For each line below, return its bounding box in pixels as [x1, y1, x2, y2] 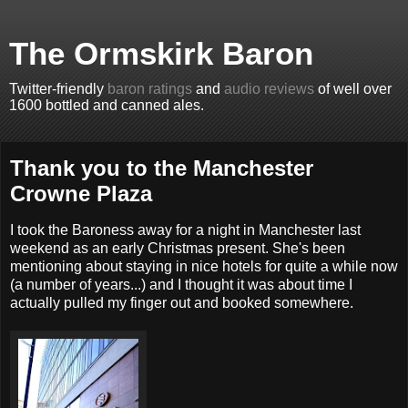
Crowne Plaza [10, 181, 152, 206]
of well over [314, 81, 392, 97]
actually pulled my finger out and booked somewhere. [10, 294, 353, 311]
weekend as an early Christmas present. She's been [10, 240, 345, 256]
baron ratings [107, 81, 192, 97]
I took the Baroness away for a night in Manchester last [10, 221, 361, 238]
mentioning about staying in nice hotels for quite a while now [10, 258, 398, 274]
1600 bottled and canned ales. [9, 97, 204, 113]
